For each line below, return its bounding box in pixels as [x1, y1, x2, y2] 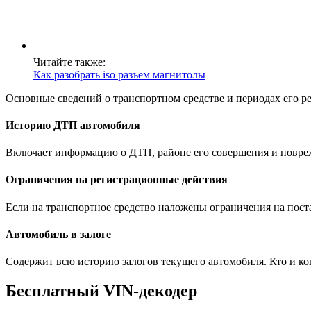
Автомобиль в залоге [6, 228, 111, 241]
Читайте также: [33, 56, 106, 68]
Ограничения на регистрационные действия [6, 174, 228, 186]
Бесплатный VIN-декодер [6, 282, 197, 301]
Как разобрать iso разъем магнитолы [33, 68, 205, 81]
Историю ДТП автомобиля [6, 119, 140, 131]
